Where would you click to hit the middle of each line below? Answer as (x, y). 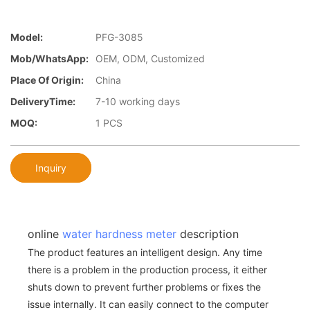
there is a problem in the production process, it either (147, 269)
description (208, 234)
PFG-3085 (119, 37)
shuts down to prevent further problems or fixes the (144, 286)
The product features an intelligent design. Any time (145, 252)
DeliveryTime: (43, 102)
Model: (27, 37)
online (45, 234)
